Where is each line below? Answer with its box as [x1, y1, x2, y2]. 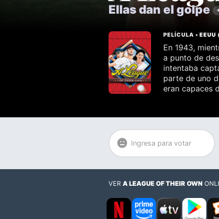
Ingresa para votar [131, 139, 191, 148]
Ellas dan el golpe [109, 2, 213, 17]
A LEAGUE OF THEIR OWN [123, 180, 202, 188]
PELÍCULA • [163, 31, 200, 38]
